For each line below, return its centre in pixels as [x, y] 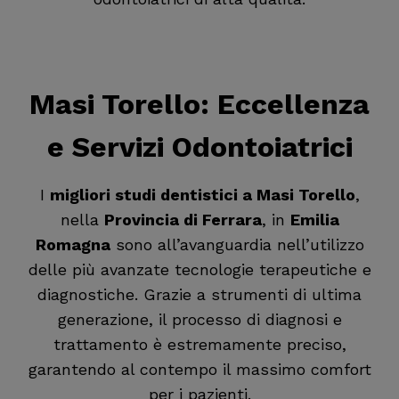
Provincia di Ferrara [183, 220]
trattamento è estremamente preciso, [199, 344]
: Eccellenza [285, 104]
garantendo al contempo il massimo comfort [199, 369]
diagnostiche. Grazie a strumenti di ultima [199, 294]
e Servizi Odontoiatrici [199, 147]
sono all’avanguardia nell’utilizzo [237, 244]
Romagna [73, 244]
